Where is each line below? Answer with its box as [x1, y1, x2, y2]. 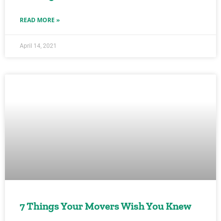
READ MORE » [20, 16, 60, 24]
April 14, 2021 [20, 42, 57, 49]
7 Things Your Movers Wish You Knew [20, 200, 191, 212]
